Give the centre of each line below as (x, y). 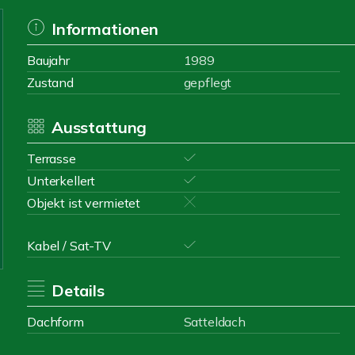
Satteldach (215, 322)
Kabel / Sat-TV (69, 246)
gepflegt (208, 82)
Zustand (50, 82)
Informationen (105, 29)
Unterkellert (61, 181)
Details (78, 290)
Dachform (55, 322)
